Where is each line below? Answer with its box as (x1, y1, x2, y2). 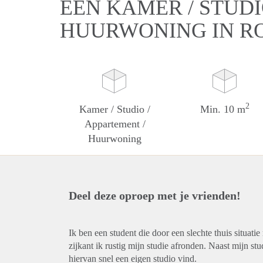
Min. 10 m (200, 103, 246, 115)
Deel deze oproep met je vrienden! (69, 189, 241, 202)
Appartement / (84, 118, 146, 130)
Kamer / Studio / (79, 103, 151, 115)
